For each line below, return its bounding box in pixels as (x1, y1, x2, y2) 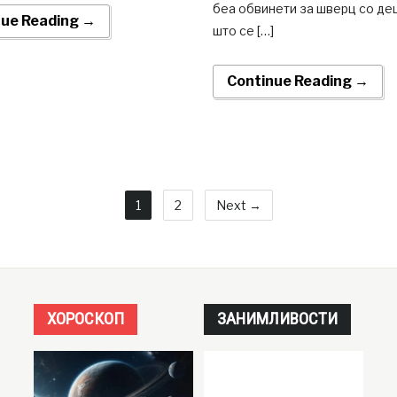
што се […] (212, 23, 274, 39)
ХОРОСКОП (47, 307, 124, 329)
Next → (215, 197, 261, 213)
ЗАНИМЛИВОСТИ (216, 307, 338, 329)
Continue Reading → (226, 73, 369, 90)
